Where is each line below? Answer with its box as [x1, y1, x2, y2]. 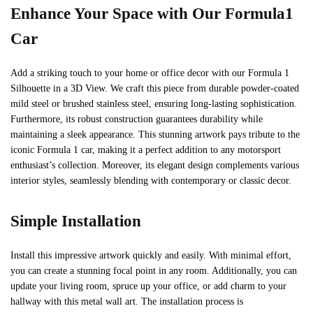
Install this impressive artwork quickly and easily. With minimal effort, [10, 250, 291, 261]
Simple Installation [10, 212, 141, 231]
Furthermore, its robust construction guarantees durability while [10, 114, 263, 125]
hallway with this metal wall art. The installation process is [10, 296, 243, 307]
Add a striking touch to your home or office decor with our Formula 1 [10, 68, 289, 79]
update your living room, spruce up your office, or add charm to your [10, 281, 286, 292]
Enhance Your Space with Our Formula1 [10, 5, 293, 23]
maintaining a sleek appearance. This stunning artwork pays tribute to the [10, 129, 300, 140]
